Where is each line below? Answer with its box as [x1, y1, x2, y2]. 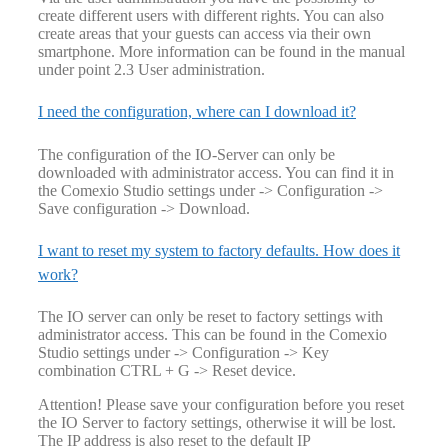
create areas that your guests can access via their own [38, 25, 371, 43]
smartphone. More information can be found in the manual [38, 43, 405, 61]
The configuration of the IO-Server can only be [38, 145, 335, 163]
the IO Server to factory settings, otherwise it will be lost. [38, 414, 396, 432]
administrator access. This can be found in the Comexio [38, 326, 387, 344]
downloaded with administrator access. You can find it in [38, 163, 394, 181]
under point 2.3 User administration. [38, 61, 265, 79]
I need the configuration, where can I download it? [38, 103, 356, 121]
